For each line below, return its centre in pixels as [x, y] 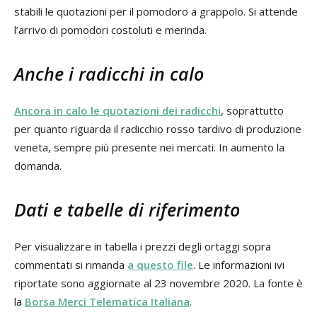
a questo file [160, 264]
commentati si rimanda [71, 264]
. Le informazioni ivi [239, 264]
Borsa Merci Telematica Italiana [107, 301]
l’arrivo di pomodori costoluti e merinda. [110, 29]
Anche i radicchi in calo [109, 73]
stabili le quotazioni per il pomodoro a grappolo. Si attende [156, 11]
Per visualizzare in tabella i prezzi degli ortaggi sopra [143, 246]
